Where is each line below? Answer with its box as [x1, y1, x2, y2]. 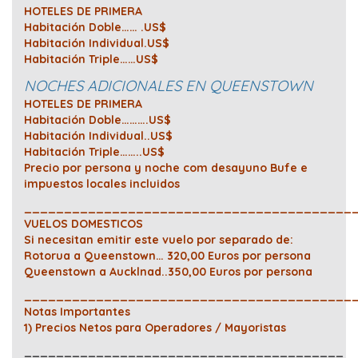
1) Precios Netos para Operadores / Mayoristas [24, 320, 286, 336]
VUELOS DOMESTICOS [24, 217, 146, 232]
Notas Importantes [24, 304, 130, 320]
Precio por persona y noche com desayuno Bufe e [24, 161, 308, 176]
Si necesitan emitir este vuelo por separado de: [24, 233, 293, 248]
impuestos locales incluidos [24, 177, 183, 192]
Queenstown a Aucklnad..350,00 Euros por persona [24, 265, 312, 280]
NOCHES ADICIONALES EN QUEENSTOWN [24, 76, 313, 96]
